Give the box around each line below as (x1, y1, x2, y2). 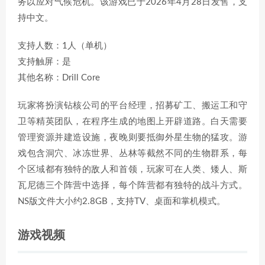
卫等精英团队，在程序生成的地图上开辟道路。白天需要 (18, 117, 247, 126)
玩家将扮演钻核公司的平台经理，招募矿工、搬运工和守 (18, 101, 247, 110)
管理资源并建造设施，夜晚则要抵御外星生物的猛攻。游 (18, 133, 247, 142)
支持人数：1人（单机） (18, 41, 112, 50)
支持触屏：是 (18, 57, 71, 66)
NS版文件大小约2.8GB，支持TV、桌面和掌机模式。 (18, 197, 225, 206)
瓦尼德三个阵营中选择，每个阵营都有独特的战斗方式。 (18, 181, 247, 190)
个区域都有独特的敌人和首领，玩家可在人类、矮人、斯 (18, 165, 247, 174)
